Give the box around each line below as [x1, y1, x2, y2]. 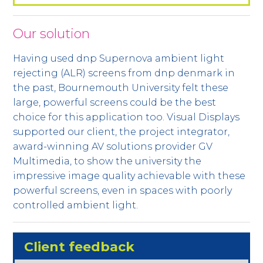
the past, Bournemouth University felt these [13, 82, 229, 93]
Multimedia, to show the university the [13, 155, 202, 167]
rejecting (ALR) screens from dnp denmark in [13, 67, 235, 79]
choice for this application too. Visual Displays [13, 111, 240, 123]
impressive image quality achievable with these [13, 170, 246, 181]
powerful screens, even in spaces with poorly [13, 184, 232, 196]
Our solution [13, 25, 90, 42]
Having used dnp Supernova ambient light [13, 52, 225, 64]
